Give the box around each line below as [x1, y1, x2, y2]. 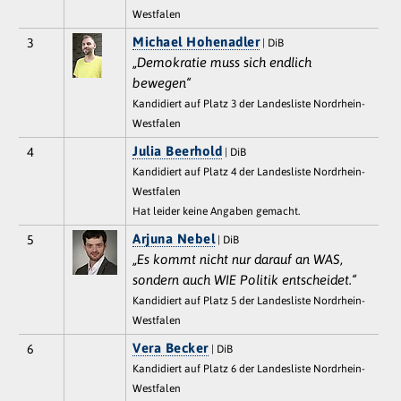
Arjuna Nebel [132, 231, 216, 247]
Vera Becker [132, 340, 209, 356]
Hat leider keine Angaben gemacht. [132, 205, 301, 218]
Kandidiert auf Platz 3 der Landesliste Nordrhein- [132, 98, 366, 111]
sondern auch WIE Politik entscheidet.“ [132, 272, 357, 288]
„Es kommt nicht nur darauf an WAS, [132, 252, 344, 268]
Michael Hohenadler [132, 34, 260, 50]
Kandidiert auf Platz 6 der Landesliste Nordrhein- [132, 363, 366, 376]
